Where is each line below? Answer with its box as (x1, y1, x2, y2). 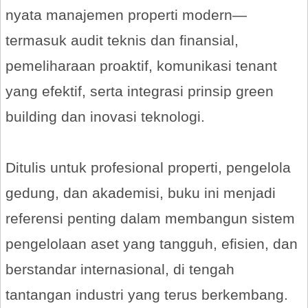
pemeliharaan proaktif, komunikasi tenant (5, 58, 277, 74)
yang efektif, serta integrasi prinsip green (5, 83, 274, 99)
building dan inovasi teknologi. (5, 109, 205, 124)
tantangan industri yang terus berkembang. (5, 287, 288, 302)
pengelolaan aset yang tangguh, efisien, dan (5, 236, 298, 252)
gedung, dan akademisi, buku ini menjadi (5, 185, 276, 201)
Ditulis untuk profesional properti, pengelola (5, 159, 291, 175)
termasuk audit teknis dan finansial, (5, 32, 239, 48)
